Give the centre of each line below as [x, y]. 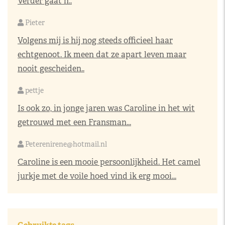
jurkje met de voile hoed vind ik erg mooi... [97, 176]
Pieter [34, 23]
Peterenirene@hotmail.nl [66, 144]
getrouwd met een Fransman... [74, 122]
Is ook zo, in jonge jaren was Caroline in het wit [106, 108]
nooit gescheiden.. [51, 69]
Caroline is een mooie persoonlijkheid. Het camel [109, 162]
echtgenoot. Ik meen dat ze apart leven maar [102, 54]
